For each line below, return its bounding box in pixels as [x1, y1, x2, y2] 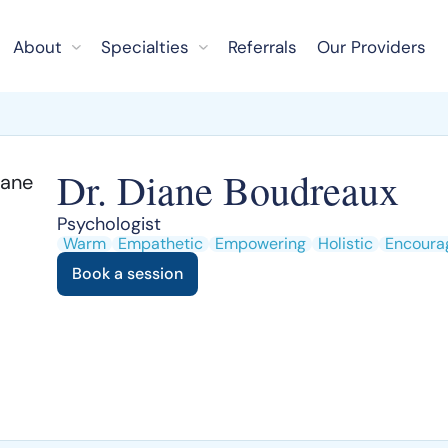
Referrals [227, 36, 297, 58]
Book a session [72, 263, 183, 284]
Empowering [215, 233, 306, 254]
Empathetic [118, 233, 203, 254]
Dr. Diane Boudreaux [57, 163, 399, 216]
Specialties [101, 36, 189, 58]
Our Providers [316, 36, 426, 58]
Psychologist [57, 212, 161, 236]
